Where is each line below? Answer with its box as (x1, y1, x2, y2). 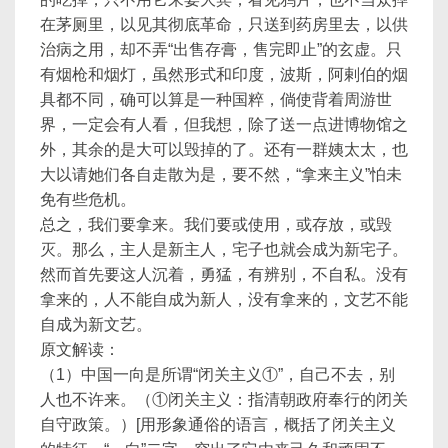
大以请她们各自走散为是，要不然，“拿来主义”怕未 (40, 166, 402, 183)
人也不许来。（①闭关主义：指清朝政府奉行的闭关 (40, 391, 408, 408)
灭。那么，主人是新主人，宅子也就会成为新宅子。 (40, 241, 408, 258)
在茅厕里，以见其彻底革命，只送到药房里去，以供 (40, 16, 408, 33)
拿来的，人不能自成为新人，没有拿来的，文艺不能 (40, 291, 408, 308)
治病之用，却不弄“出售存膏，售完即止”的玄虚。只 (40, 41, 402, 58)
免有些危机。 (40, 191, 136, 208)
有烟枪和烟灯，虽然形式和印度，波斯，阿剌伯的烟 (40, 66, 408, 83)
